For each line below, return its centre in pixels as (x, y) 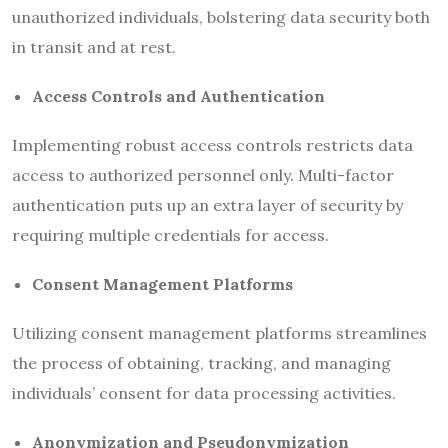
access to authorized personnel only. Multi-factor (203, 174)
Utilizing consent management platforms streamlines (219, 332)
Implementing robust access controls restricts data (212, 144)
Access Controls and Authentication (178, 95)
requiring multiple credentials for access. (170, 234)
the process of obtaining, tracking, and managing (201, 362)
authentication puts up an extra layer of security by (207, 204)
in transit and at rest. (94, 46)
